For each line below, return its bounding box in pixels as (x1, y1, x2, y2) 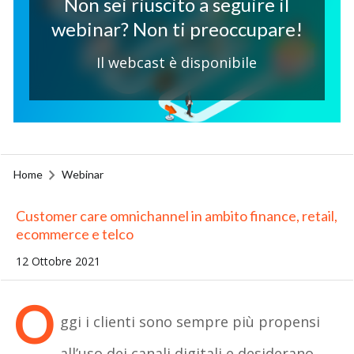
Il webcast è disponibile (96, 53, 258, 72)
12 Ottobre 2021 (15, 253, 100, 269)
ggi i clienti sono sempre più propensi (60, 311, 321, 331)
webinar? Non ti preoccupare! (51, 17, 303, 40)
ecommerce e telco (15, 224, 134, 243)
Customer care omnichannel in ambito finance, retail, (15, 206, 337, 224)
